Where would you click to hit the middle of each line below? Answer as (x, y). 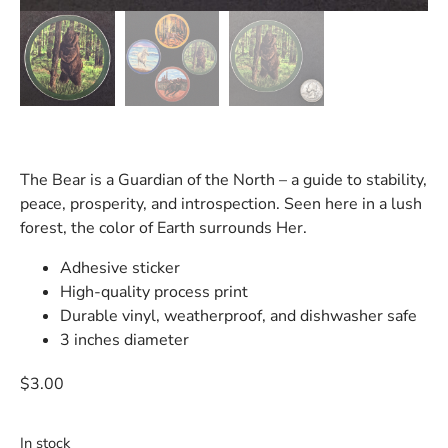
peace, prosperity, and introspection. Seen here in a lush (221, 203)
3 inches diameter (124, 339)
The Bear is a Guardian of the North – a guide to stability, (223, 179)
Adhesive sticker (120, 267)
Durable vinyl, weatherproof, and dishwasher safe (238, 315)
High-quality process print (154, 291)
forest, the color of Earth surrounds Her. (163, 227)
